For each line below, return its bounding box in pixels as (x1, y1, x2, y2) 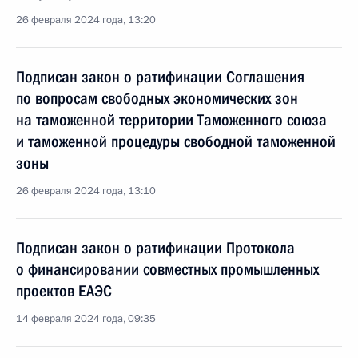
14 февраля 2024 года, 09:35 (16, 312, 156, 326)
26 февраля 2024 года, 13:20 (16, 13, 156, 27)
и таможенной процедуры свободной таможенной (16, 132, 336, 151)
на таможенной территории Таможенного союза (16, 110, 327, 129)
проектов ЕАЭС (16, 281, 112, 300)
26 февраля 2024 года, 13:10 (16, 184, 156, 198)
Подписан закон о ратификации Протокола (16, 238, 295, 257)
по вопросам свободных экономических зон (16, 89, 298, 108)
